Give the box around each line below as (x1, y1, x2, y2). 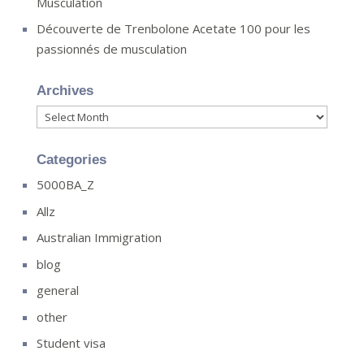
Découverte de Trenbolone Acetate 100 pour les (36, 20, 310, 37)
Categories (36, 152, 106, 167)
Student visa (36, 335, 106, 351)
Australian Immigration (36, 229, 162, 245)
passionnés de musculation (36, 41, 187, 57)
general (36, 282, 79, 298)
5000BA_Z (36, 176, 94, 193)
